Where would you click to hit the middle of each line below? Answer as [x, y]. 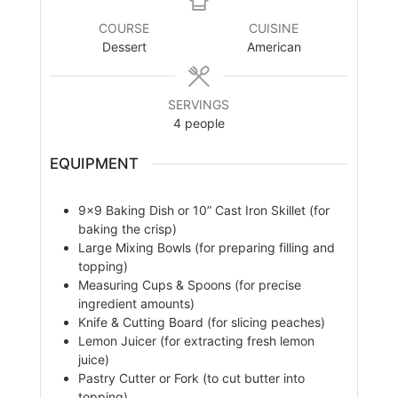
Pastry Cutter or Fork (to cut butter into [191, 378]
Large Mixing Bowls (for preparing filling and [206, 247]
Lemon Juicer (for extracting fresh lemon [196, 340]
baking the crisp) [127, 228]
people [204, 123]
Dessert [124, 47]
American [274, 47]
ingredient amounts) [136, 303]
